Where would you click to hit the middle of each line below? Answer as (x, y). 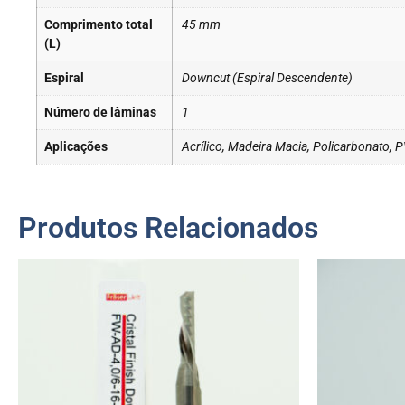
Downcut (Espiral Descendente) (267, 78)
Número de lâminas (100, 112)
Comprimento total (99, 24)
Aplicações (76, 146)
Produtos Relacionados (168, 227)
